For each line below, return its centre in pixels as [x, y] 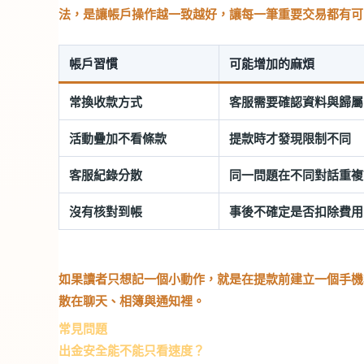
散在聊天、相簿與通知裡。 [132, 300]
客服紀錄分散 [106, 175]
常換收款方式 [106, 102]
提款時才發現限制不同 [290, 138]
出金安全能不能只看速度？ [132, 350]
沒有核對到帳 [106, 211]
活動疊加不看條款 [118, 138]
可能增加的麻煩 [272, 63]
